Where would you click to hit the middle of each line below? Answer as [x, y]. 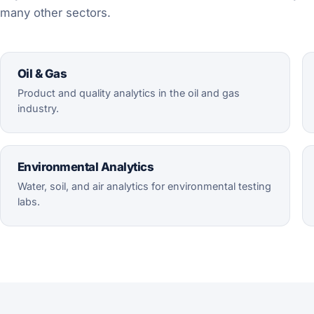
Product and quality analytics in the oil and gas [129, 93]
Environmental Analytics [86, 167]
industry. [38, 109]
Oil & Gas [42, 74]
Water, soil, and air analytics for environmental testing [144, 186]
